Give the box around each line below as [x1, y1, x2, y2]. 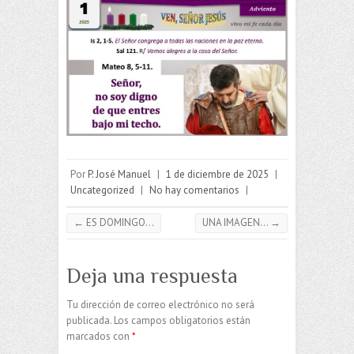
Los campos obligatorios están [114, 314, 250, 328]
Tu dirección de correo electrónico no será [66, 298, 254, 312]
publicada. [66, 314, 111, 328]
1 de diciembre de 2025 [166, 168, 269, 182]
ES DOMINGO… [84, 216, 154, 230]
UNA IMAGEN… [202, 216, 270, 230]
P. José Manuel [88, 168, 151, 182]
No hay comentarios [149, 183, 239, 198]
